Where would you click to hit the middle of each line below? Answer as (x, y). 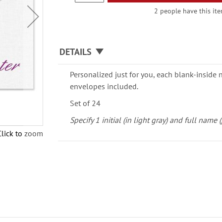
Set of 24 (85, 103)
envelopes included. (104, 86)
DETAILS (76, 52)
